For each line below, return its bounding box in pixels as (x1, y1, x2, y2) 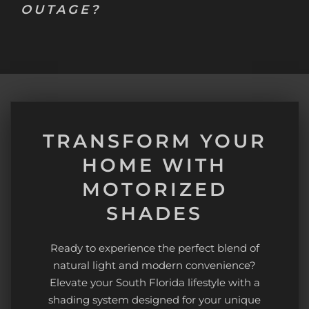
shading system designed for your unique (48, 293, 261, 306)
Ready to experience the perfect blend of (50, 241, 259, 255)
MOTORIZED (81, 178, 228, 201)
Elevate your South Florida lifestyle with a (49, 276, 260, 289)
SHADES (106, 202, 203, 225)
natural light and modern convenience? (53, 259, 256, 272)
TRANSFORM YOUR (42, 130, 267, 152)
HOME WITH (82, 154, 227, 177)
